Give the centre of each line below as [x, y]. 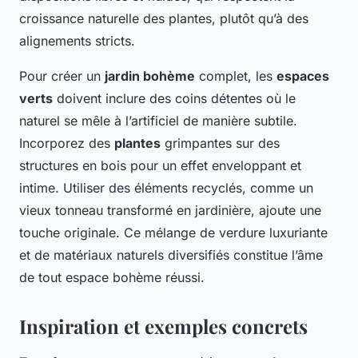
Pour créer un [62, 76]
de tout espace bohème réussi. [112, 278]
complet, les [236, 76]
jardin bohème [150, 76]
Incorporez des [67, 143]
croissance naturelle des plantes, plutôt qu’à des [164, 19]
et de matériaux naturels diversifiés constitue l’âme [171, 255]
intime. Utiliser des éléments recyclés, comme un [166, 188]
